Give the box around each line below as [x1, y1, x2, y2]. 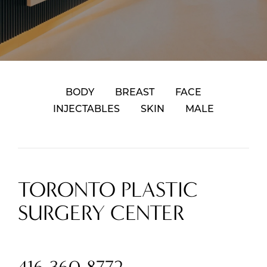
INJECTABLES [52, 105, 120, 114]
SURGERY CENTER [18, 200, 185, 225]
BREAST [115, 88, 154, 98]
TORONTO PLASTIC [18, 177, 198, 202]
